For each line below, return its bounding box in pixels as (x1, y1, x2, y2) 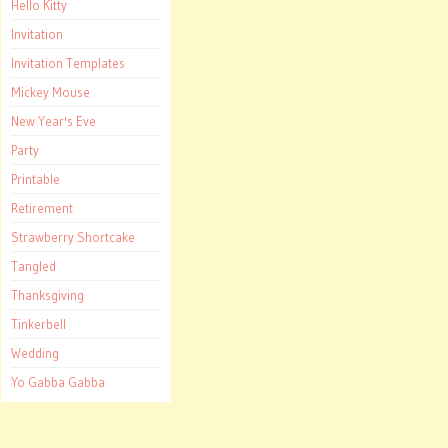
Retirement (11, 200, 73, 217)
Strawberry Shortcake (11, 229, 135, 246)
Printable (11, 171, 60, 188)
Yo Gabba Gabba (11, 374, 105, 391)
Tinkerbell (11, 316, 66, 333)
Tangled (11, 258, 56, 275)
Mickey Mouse (11, 84, 90, 101)
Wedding (11, 345, 59, 362)
